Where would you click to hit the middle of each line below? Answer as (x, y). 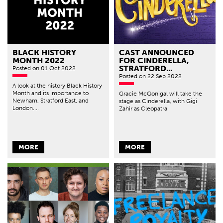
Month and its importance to (51, 93)
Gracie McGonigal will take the (161, 94)
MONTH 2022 (39, 61)
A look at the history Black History (57, 86)
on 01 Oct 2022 (54, 68)
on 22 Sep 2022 (160, 76)
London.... (26, 108)
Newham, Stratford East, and (51, 101)
